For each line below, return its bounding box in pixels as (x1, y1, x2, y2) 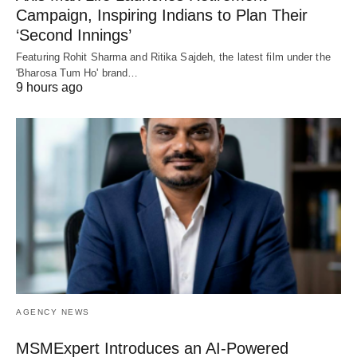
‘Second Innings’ (16, 25, 131, 44)
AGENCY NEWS (16, 308, 90, 317)
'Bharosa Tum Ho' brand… (16, 66, 139, 79)
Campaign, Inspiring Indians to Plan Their (16, 6, 308, 24)
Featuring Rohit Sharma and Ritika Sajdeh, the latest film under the (16, 50, 331, 63)
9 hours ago (16, 80, 83, 94)
